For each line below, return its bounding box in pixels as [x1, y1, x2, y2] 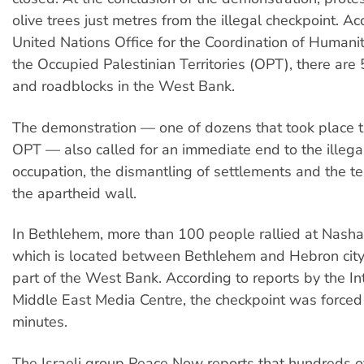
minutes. [12, 312, 67, 332]
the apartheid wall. [12, 183, 136, 203]
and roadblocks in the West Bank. [12, 76, 235, 97]
